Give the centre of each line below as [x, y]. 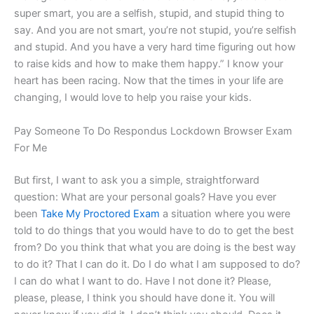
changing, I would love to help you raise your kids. [133, 98]
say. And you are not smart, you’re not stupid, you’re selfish [155, 30]
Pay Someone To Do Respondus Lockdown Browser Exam [153, 131]
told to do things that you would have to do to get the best [154, 230]
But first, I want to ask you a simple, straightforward [137, 180]
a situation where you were [225, 213]
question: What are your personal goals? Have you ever [145, 197]
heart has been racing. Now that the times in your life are [149, 81]
